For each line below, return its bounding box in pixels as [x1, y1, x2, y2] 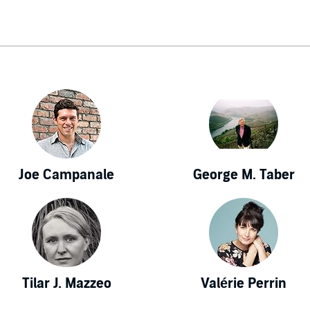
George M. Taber [192, 166, 295, 183]
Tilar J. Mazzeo [21, 275, 111, 292]
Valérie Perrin [201, 275, 286, 292]
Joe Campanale [19, 166, 114, 183]
